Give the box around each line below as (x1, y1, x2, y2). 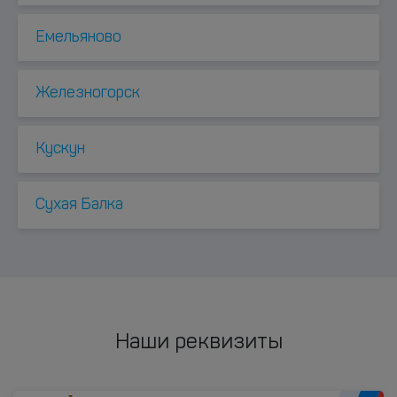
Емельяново (35, 29, 121, 46)
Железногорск (35, 85, 140, 102)
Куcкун (35, 141, 85, 158)
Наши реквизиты (114, 332, 283, 354)
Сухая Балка (35, 197, 123, 214)
